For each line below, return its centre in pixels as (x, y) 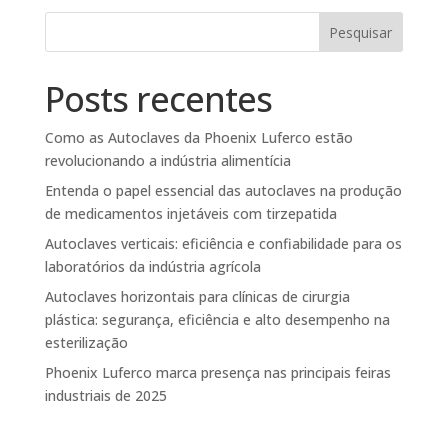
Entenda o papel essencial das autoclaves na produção (223, 190)
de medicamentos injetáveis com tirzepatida (190, 213)
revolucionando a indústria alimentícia (167, 160)
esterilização (86, 342)
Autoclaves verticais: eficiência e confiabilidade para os (223, 243)
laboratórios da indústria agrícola (152, 266)
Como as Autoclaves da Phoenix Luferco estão (198, 137)
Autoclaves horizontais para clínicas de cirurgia (197, 296)
